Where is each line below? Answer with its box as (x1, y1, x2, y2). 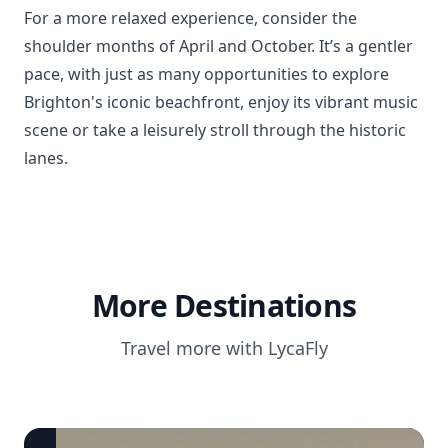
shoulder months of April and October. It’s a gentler (24, 35, 413, 57)
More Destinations (91, 285, 357, 326)
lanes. (24, 147, 68, 169)
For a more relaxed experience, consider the (24, 7, 357, 29)
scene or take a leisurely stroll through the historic (24, 119, 406, 141)
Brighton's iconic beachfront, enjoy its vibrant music (24, 91, 418, 113)
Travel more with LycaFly (120, 336, 328, 360)
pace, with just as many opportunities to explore (24, 63, 389, 85)
